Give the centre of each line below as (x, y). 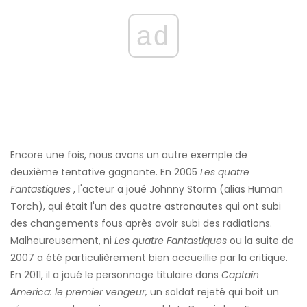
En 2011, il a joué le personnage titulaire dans (116, 275)
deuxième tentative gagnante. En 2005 (105, 172)
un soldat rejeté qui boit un (213, 292)
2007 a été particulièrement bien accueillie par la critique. (149, 258)
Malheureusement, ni (62, 241)
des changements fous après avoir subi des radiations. (141, 224)
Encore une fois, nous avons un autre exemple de (129, 155)
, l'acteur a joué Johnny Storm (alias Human (177, 189)
